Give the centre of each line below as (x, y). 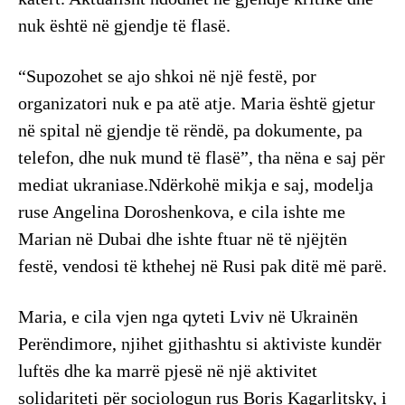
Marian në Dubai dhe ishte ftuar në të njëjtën (183, 239)
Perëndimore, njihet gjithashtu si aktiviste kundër (200, 344)
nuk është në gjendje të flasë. (124, 26)
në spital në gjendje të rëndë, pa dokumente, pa (190, 131)
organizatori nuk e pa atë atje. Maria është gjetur (197, 104)
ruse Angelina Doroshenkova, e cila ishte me (182, 212)
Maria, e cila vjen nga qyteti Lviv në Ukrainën (188, 317)
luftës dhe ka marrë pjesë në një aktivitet (168, 371)
